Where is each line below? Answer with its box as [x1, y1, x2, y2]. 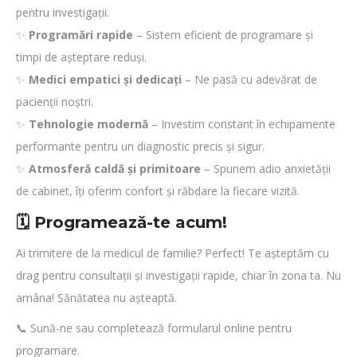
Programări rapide [29, 27, 133, 42]
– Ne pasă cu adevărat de [182, 72, 317, 87]
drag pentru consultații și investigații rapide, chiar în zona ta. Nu [16, 268, 341, 283]
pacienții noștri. [16, 94, 93, 109]
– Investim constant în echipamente [148, 116, 335, 131]
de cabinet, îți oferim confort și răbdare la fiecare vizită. [16, 183, 300, 198]
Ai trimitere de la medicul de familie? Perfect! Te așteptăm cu [16, 245, 329, 261]
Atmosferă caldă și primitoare [29, 161, 201, 176]
